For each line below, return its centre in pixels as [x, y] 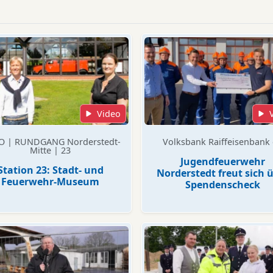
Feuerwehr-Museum [50, 182]
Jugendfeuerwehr [223, 161]
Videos [159, 26]
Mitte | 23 [50, 150]
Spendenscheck [223, 185]
